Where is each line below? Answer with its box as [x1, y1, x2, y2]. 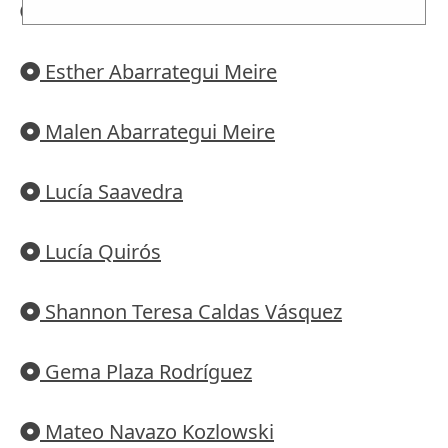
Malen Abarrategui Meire [40, 118, 275, 146]
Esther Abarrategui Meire [40, 58, 277, 86]
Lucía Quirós [40, 238, 161, 266]
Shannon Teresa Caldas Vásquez [40, 298, 342, 326]
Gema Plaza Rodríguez [40, 358, 252, 386]
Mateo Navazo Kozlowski [40, 418, 274, 446]
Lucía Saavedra [40, 178, 183, 206]
